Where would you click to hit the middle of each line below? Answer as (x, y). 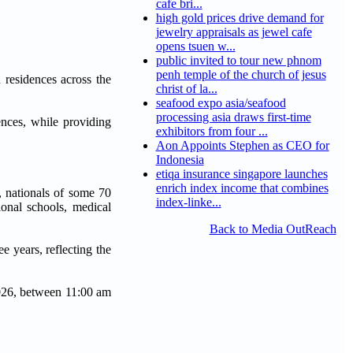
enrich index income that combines (242, 188)
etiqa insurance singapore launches (242, 174)
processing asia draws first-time (233, 117)
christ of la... (186, 89)
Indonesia (180, 160)
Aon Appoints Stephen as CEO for (242, 146)
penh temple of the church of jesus (241, 75)
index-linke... (188, 203)
